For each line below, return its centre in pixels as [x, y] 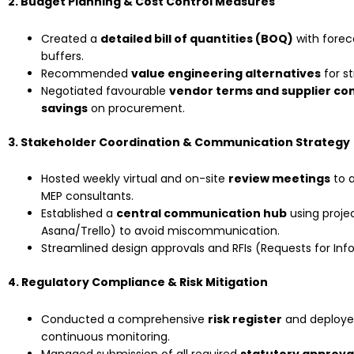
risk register [245, 319]
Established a [79, 214]
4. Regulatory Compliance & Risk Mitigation [138, 282]
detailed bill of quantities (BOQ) [197, 38]
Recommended [86, 73]
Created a [71, 38]
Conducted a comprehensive [124, 319]
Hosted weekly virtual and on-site [135, 179]
